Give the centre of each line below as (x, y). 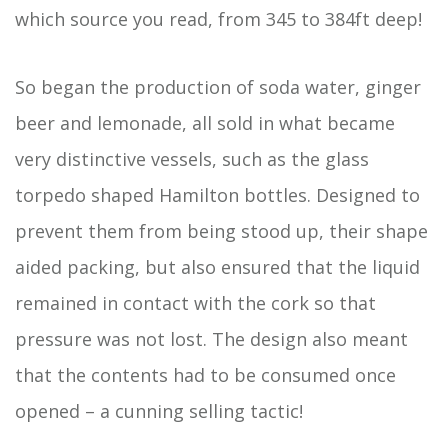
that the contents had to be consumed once (205, 375)
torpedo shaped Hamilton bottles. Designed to (217, 195)
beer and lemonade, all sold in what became (205, 123)
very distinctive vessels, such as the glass (192, 159)
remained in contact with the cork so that (195, 303)
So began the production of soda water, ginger (218, 87)
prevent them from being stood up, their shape (221, 231)
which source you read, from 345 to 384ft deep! (218, 19)
